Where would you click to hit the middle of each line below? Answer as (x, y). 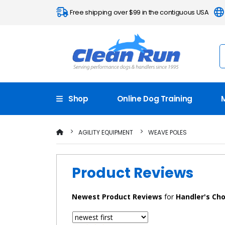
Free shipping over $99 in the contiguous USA (141, 12)
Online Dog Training (155, 98)
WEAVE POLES (167, 132)
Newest (86, 196)
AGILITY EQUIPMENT (105, 132)
